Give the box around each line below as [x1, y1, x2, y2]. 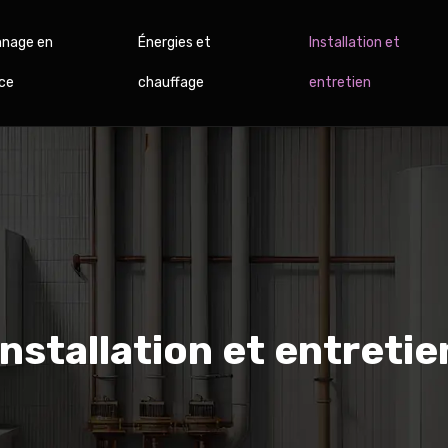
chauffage [137, 74, 204, 91]
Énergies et [137, 34, 211, 51]
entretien [308, 74, 371, 91]
